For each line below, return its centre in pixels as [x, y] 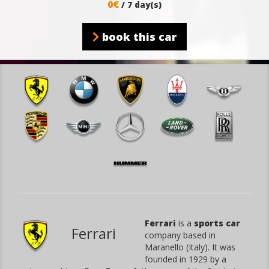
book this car [138, 36]
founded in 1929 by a [186, 259]
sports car [217, 223]
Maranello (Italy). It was [190, 247]
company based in [180, 235]
